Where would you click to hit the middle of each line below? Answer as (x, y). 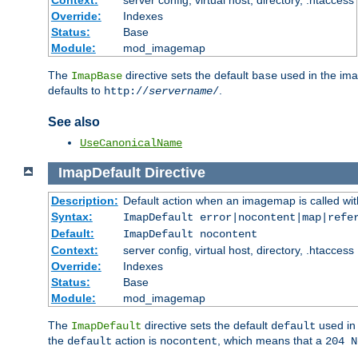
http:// (126, 91)
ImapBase (97, 76)
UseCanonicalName (131, 143)
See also (74, 122)
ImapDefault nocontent (190, 234)
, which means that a (271, 340)
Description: (84, 200)
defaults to (76, 91)
